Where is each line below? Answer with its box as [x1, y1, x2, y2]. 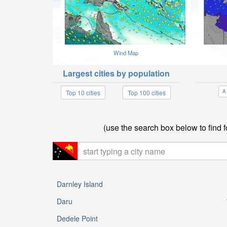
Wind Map [113, 49, 138, 57]
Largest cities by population [62, 67, 170, 79]
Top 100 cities [127, 88, 166, 97]
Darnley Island [57, 179, 103, 189]
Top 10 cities [66, 88, 100, 97]
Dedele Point [57, 213, 98, 223]
